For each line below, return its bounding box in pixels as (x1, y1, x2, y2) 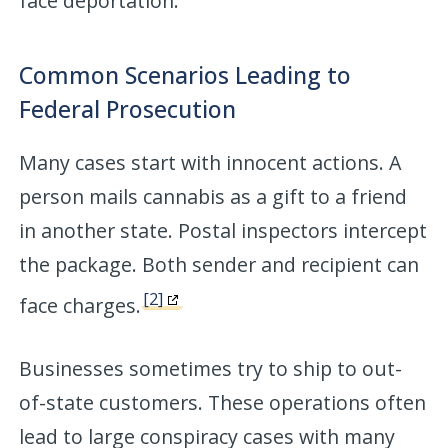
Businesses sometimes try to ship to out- (19, 354, 403, 382)
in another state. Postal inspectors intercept (19, 216, 428, 244)
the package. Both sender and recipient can (19, 250, 420, 278)
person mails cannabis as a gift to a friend (19, 182, 408, 210)
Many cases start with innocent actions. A (19, 148, 402, 176)
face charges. (19, 291, 142, 319)
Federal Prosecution (19, 92, 237, 125)
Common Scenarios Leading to (19, 58, 352, 91)
